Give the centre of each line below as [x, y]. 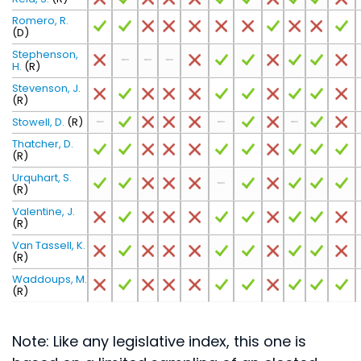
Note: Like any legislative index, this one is [159, 341]
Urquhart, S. [42, 178]
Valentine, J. [44, 212]
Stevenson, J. [46, 88]
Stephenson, [45, 54]
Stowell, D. [38, 122]
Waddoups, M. [50, 279]
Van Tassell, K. [49, 245]
